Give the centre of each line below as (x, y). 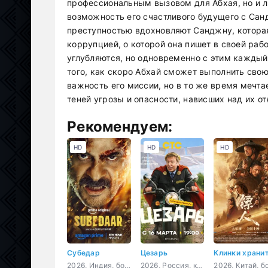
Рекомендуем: (120, 127)
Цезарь (154, 252)
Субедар (83, 252)
